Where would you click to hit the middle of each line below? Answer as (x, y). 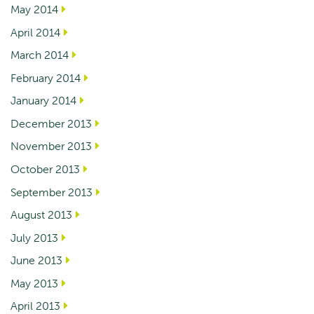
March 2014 (40, 55)
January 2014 (43, 101)
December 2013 (51, 123)
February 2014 (46, 77)
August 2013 (41, 215)
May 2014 (34, 9)
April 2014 (35, 32)
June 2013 (36, 260)
